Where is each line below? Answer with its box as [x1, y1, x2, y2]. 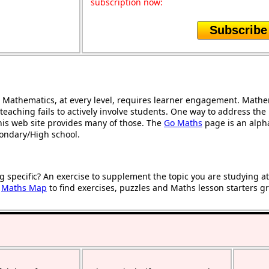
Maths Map [1, 181, 47, 193]
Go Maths [164, 116, 202, 128]
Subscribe [210, 23, 267, 37]
